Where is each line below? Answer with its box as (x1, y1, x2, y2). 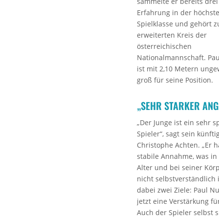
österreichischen (137, 41, 192, 51)
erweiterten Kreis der (137, 30, 207, 40)
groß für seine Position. (137, 75, 213, 85)
